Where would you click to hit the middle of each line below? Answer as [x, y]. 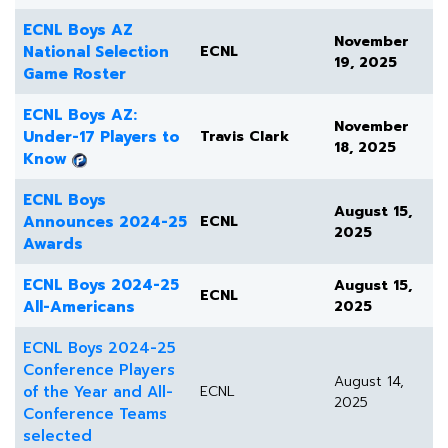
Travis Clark [244, 137]
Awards [53, 244]
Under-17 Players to [101, 137]
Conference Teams [95, 414]
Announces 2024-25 [105, 222]
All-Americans [79, 307]
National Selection [96, 52]
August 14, [369, 382]
